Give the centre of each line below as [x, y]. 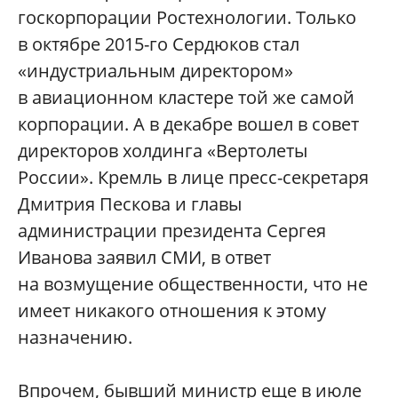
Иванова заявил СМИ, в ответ [144, 257]
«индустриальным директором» [155, 70]
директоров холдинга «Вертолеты [163, 150]
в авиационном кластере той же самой [186, 97]
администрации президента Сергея [172, 230]
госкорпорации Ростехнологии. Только [187, 17]
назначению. [75, 337]
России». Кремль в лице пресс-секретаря [193, 177]
